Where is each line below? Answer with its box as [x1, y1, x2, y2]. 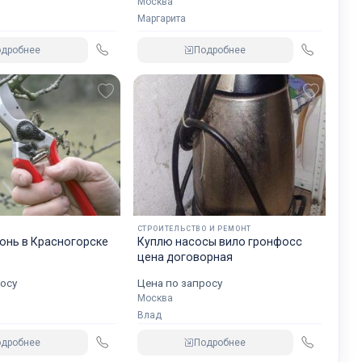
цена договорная [137, 250, 233, 263]
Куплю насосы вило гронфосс [137, 234, 302, 248]
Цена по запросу [137, 276, 222, 289]
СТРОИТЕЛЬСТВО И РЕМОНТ [137, 224, 252, 233]
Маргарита [137, 12, 186, 24]
